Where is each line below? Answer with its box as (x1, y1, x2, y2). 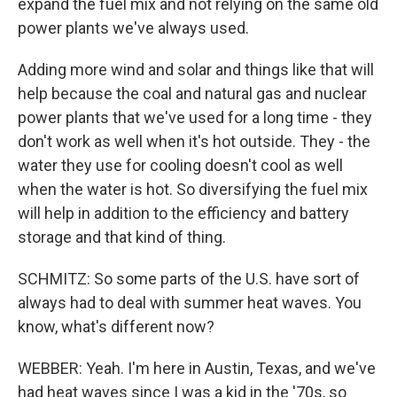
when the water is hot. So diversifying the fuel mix (18, 180, 368, 198)
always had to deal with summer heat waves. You (18, 293, 362, 312)
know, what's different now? (18, 317, 214, 336)
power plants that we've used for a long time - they (18, 108, 372, 127)
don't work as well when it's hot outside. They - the (18, 132, 370, 151)
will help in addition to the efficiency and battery (18, 204, 349, 222)
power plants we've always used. (18, 19, 249, 37)
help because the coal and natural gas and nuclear (18, 84, 367, 103)
